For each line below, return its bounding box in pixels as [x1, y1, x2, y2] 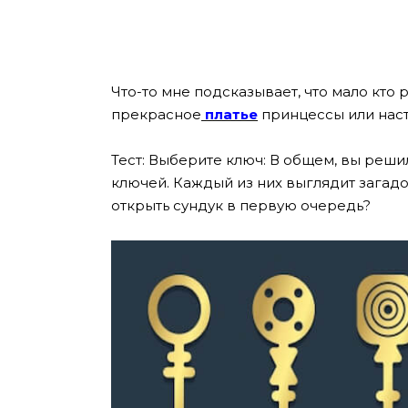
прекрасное [111, 105, 201, 123]
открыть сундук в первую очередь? [111, 197, 371, 215]
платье [201, 105, 258, 123]
